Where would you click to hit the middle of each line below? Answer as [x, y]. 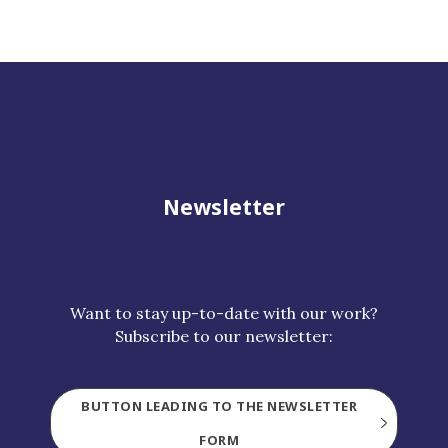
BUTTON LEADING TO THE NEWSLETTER [219, 405]
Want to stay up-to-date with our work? [224, 312]
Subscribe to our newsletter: [224, 335]
